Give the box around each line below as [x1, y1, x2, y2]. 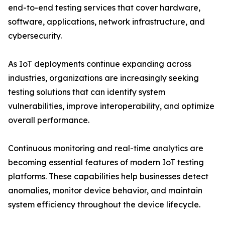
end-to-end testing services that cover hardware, [8, 3, 200, 13]
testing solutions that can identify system [8, 87, 165, 97]
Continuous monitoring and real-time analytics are [8, 143, 203, 154]
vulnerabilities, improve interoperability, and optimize [8, 101, 214, 111]
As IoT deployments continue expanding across [8, 59, 191, 69]
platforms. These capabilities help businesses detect [8, 171, 208, 182]
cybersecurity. [8, 31, 62, 41]
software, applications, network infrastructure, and [8, 17, 205, 27]
